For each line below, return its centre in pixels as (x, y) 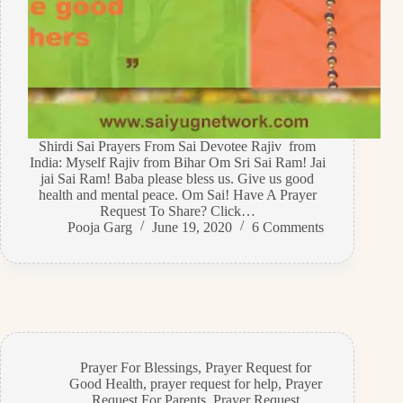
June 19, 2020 (192, 227)
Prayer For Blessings (139, 367)
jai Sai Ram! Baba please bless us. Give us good (178, 178)
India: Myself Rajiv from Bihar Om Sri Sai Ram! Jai (177, 162)
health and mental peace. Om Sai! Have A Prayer (177, 194)
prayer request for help (214, 383)
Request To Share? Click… (177, 210)
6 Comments (287, 227)
